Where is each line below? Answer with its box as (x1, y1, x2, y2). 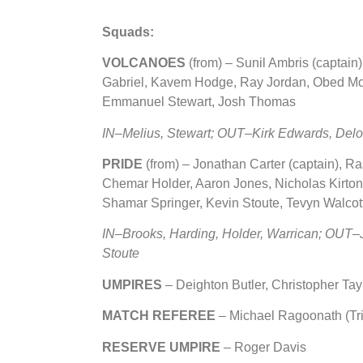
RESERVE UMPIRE (102, 340, 224, 354)
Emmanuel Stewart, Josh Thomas (102, 95, 296, 109)
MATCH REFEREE (102, 309, 216, 323)
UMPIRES (102, 277, 165, 292)
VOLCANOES (102, 56, 189, 70)
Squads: (102, 24, 154, 39)
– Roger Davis (224, 340, 306, 354)
